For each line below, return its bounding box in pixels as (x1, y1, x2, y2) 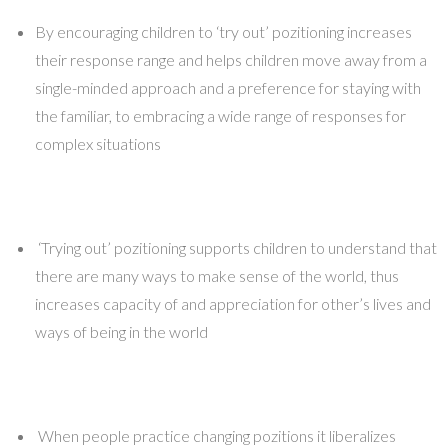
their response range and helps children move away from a (35, 50, 428, 70)
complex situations (35, 134, 162, 154)
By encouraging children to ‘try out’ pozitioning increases (35, 22, 413, 42)
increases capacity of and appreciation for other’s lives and (35, 294, 432, 314)
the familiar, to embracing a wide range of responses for (35, 106, 407, 126)
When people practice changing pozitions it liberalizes (35, 426, 397, 446)
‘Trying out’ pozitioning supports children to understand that (35, 238, 438, 258)
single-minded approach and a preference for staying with (35, 78, 422, 98)
